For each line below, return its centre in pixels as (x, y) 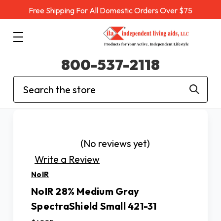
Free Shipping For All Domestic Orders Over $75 (110, 10)
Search (29, 83)
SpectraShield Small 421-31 (94, 206)
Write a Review (67, 159)
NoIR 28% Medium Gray (85, 191)
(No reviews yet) (115, 143)
